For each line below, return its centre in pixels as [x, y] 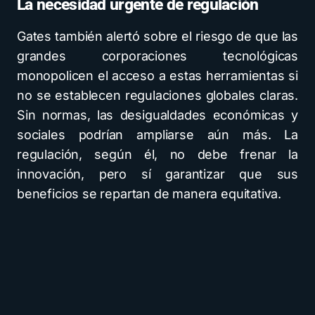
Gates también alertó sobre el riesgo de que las [157, 36]
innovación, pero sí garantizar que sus [157, 174]
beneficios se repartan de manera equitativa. [149, 194]
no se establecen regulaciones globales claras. [157, 95]
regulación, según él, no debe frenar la [157, 154]
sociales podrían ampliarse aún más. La [157, 135]
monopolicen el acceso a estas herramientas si [157, 76]
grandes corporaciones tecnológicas [157, 56]
